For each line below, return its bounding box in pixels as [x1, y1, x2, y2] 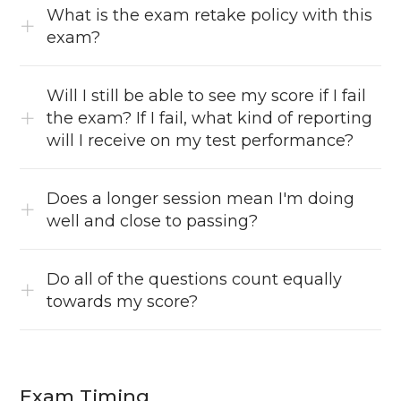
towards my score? [47, 292, 199, 312]
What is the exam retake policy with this [47, 5, 373, 26]
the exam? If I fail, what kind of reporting [47, 108, 373, 129]
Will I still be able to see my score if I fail [47, 86, 367, 107]
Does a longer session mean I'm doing [47, 189, 355, 209]
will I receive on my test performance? [47, 131, 354, 151]
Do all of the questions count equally [47, 269, 343, 290]
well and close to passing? [47, 211, 259, 232]
